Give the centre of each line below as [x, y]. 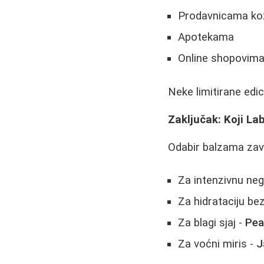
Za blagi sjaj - [212, 223]
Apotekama [206, 37]
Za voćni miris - [217, 244]
